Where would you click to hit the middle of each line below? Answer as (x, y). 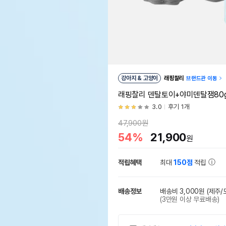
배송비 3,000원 (183, 191)
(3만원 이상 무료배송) (190, 199)
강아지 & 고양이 (148, 78)
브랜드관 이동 (202, 78)
